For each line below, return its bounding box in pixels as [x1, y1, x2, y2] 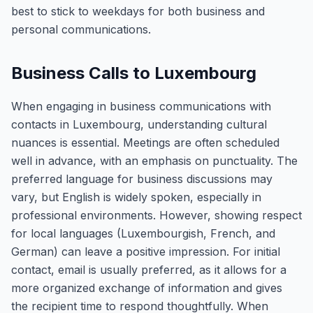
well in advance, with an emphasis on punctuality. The [11, 154, 298, 168]
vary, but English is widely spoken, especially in [11, 190, 261, 204]
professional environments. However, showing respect [11, 208, 302, 222]
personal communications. [11, 22, 151, 36]
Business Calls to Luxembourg [11, 63, 256, 83]
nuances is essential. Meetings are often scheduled [11, 136, 279, 150]
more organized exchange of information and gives [11, 281, 282, 295]
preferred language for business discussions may [11, 172, 272, 186]
